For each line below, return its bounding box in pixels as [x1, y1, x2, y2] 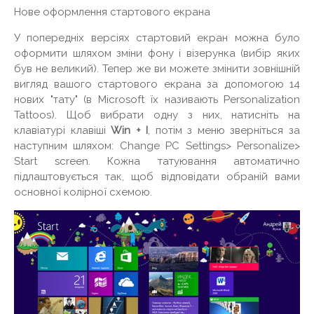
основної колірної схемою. [14, 185, 152, 198]
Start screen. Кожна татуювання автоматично [14, 154, 300, 168]
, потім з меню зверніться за [148, 123, 301, 137]
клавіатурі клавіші [14, 123, 111, 137]
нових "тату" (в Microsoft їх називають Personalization [14, 93, 300, 106]
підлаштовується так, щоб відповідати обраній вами [14, 170, 300, 183]
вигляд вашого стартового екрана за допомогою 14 [14, 77, 300, 90]
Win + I [111, 123, 149, 137]
